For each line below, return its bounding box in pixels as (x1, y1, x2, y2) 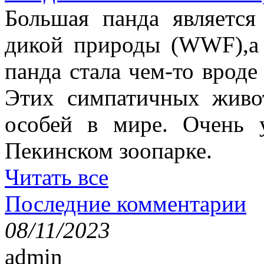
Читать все (5, 164, 108, 190)
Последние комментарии (5, 190, 246, 216)
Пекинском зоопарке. (5, 137, 212, 163)
